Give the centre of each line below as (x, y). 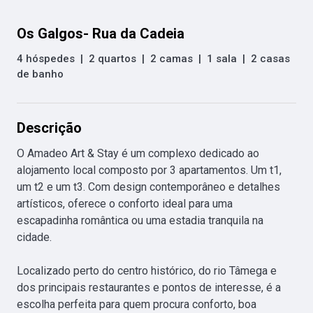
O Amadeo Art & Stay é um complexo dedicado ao (138, 153)
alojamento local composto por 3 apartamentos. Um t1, (149, 170)
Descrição (49, 128)
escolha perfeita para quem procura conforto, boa (137, 304)
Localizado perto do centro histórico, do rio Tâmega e (147, 270)
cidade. (34, 237)
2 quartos (112, 58)
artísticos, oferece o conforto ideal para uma (125, 203)
